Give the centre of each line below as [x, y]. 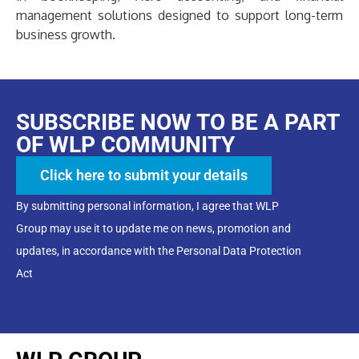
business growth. [66, 34]
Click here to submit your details [144, 175]
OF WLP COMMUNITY [125, 144]
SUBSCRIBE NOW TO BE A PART [177, 122]
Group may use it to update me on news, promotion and [153, 228]
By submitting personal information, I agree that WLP [147, 206]
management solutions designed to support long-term [179, 15]
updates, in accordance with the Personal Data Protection [159, 250]
